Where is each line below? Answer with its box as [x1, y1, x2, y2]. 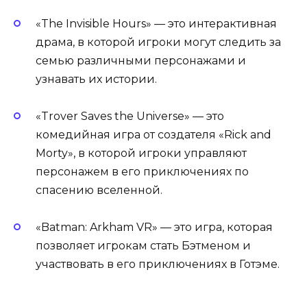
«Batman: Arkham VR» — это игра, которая [36, 221, 273, 234]
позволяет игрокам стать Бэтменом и [36, 239, 251, 253]
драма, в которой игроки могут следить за [36, 35, 281, 49]
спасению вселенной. [36, 183, 162, 197]
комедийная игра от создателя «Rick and [36, 127, 271, 141]
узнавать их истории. [36, 72, 157, 86]
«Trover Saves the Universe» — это [36, 109, 224, 123]
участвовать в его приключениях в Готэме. [36, 258, 280, 271]
